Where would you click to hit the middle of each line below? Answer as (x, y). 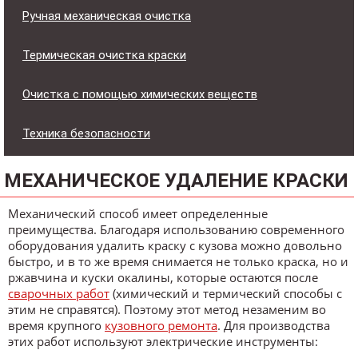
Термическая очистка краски (104, 55)
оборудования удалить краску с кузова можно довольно (175, 245)
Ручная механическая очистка (107, 16)
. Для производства (274, 325)
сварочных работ (59, 293)
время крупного (56, 325)
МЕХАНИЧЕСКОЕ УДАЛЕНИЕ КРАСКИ (176, 180)
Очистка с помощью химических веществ (140, 94)
